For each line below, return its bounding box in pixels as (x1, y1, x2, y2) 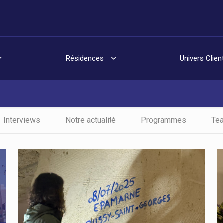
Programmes (140, 115, 186, 125)
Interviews (3, 115, 40, 125)
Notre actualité (65, 115, 116, 125)
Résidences (66, 54, 104, 63)
